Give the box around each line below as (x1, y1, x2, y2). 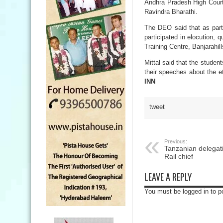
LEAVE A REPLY (144, 170, 192, 183)
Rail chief (164, 152, 193, 160)
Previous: (164, 138, 187, 144)
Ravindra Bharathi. (144, 8, 198, 15)
